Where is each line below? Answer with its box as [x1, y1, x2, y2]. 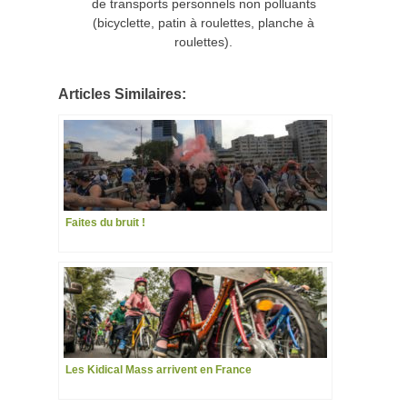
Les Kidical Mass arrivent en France [65, 362, 252, 376]
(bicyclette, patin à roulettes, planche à [93, 15, 314, 30]
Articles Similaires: [58, 84, 186, 102]
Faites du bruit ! [65, 215, 145, 229]
